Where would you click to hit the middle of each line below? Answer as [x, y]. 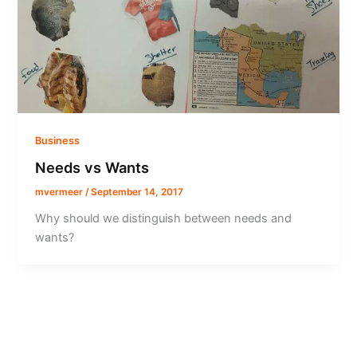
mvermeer [61, 192]
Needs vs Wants [92, 168]
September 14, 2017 [137, 192]
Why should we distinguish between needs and [164, 219]
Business [58, 140]
